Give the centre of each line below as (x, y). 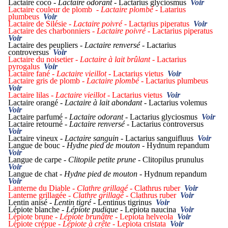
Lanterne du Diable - (42, 188)
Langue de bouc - (37, 146)
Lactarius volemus (179, 103)
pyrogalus (26, 67)
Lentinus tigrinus (127, 203)
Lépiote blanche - (37, 210)
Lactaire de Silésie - (41, 24)
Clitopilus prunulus (174, 160)
